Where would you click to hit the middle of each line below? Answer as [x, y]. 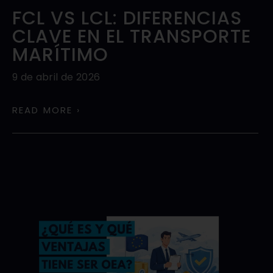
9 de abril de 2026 [56, 77]
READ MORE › [46, 110]
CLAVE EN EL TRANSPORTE [132, 37]
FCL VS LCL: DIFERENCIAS [127, 18]
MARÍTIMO [60, 55]
